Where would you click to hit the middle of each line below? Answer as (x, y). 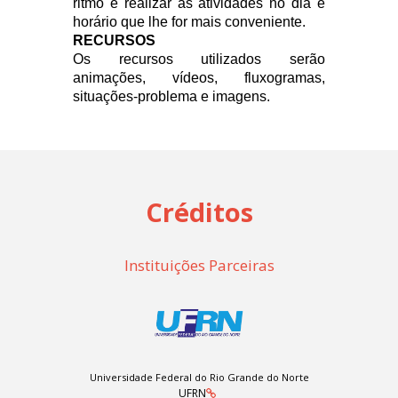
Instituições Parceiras (199, 265)
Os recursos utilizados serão (199, 59)
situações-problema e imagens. (172, 96)
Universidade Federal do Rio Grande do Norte (199, 377)
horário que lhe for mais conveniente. (190, 22)
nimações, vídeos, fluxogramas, (203, 78)
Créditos (199, 212)
